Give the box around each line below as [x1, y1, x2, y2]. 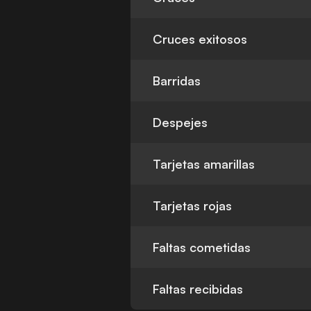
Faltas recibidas [153, 281, 244, 297]
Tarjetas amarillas [153, 156, 255, 172]
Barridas [153, 73, 201, 89]
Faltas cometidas [153, 239, 251, 255]
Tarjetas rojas [153, 198, 233, 214]
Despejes [153, 115, 208, 131]
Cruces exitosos [153, 31, 248, 47]
